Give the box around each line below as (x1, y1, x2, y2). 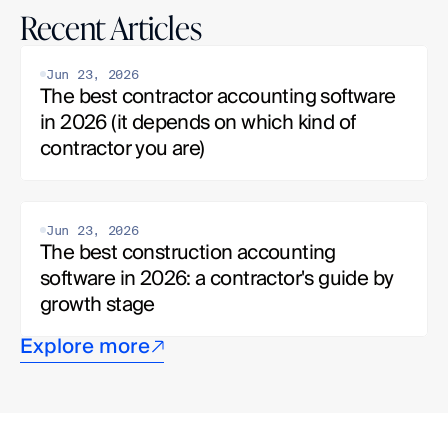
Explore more (20, 332, 150, 359)
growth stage (40, 290, 155, 317)
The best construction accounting (40, 238, 336, 265)
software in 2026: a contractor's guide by (40, 264, 394, 291)
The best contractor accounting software (40, 82, 396, 109)
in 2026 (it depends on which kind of (40, 108, 356, 135)
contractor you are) (40, 134, 205, 161)
